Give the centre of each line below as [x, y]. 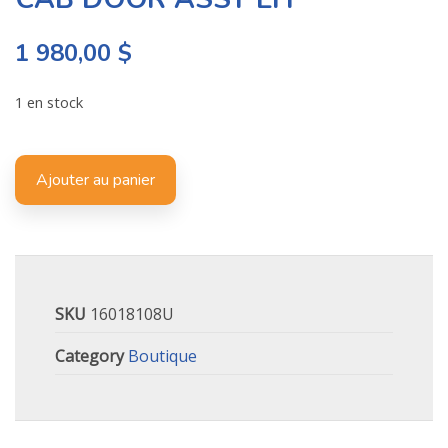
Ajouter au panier [95, 180]
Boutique [162, 356]
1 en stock [49, 102]
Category [89, 356]
